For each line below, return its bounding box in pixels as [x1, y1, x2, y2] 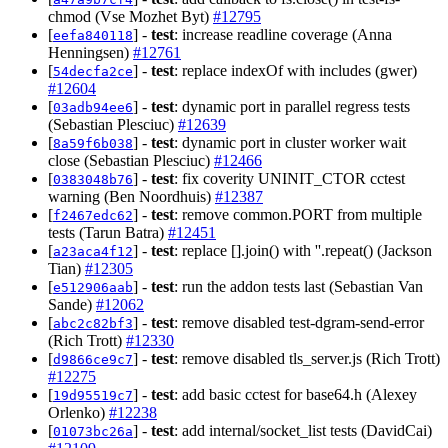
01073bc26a [53, 423, 133, 439]
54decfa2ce [53, 63, 133, 79]
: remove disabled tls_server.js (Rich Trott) [174, 349, 440, 367]
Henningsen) [48, 43, 133, 61]
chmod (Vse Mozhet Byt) [48, 7, 213, 25]
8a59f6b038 [53, 135, 133, 151]
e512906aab [53, 279, 133, 295]
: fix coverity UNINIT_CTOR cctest [174, 169, 405, 187]
